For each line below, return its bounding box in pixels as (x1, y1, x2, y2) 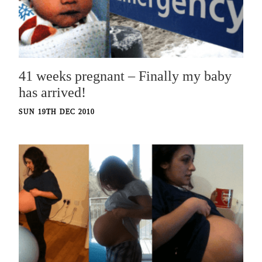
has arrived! (19, 85, 86, 101)
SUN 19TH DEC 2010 (19, 108, 95, 116)
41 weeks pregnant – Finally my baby (19, 68, 232, 84)
